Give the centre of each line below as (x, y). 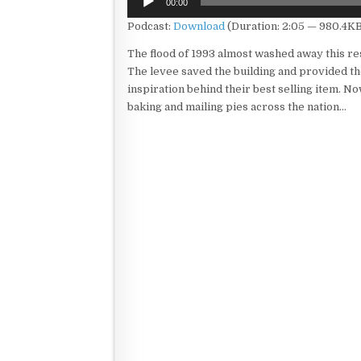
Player (144, 11)
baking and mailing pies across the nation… (237, 107)
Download (199, 26)
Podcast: (150, 26)
